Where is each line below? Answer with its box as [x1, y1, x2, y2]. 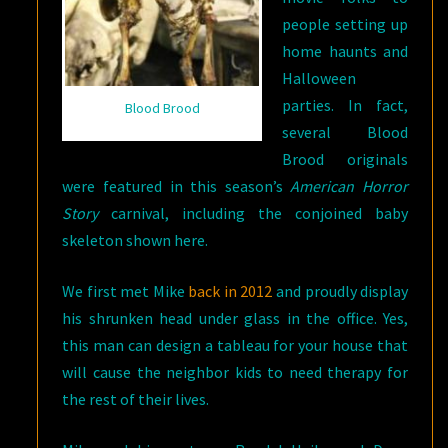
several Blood [282, 121, 408, 142]
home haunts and [282, 40, 408, 61]
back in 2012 [188, 280, 273, 301]
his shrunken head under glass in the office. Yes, [62, 307, 408, 328]
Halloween [282, 67, 357, 88]
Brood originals [282, 148, 408, 169]
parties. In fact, [282, 94, 408, 115]
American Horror [290, 175, 409, 196]
